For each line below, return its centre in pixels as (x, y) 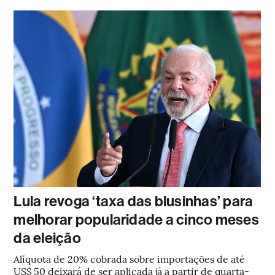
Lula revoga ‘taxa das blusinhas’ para (134, 201)
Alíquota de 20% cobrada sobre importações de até (130, 258)
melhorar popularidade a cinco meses (136, 220)
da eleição (47, 238)
